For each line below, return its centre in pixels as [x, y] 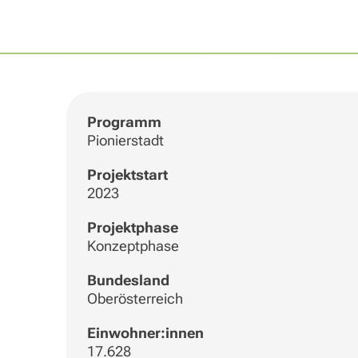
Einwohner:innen [145, 333]
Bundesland [128, 280]
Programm [124, 122]
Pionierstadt [125, 141]
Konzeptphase [133, 246]
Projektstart [127, 175]
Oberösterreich [135, 299]
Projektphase [132, 228]
